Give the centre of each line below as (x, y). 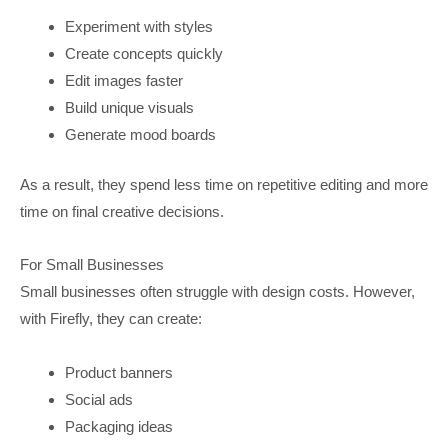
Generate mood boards (141, 135)
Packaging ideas (119, 426)
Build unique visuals (130, 108)
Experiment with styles (139, 27)
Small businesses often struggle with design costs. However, (217, 292)
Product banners (119, 372)
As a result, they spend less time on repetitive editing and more (224, 184)
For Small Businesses (92, 265)
